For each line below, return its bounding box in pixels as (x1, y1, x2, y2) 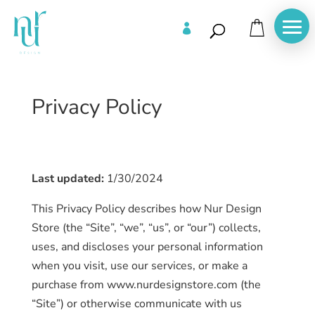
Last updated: (31, 171, 104, 186)
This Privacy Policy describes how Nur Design (31, 201, 262, 217)
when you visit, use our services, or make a (31, 258, 247, 274)
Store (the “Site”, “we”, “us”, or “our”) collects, (31, 220, 261, 236)
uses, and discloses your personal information (31, 239, 263, 255)
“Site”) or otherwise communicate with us (31, 296, 242, 311)
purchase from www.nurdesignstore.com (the (31, 277, 261, 292)
